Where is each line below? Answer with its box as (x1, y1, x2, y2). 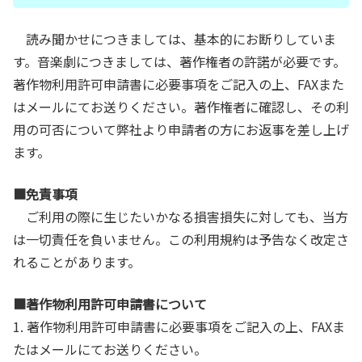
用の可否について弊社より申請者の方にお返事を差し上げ (13, 119, 349, 139)
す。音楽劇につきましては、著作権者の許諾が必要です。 (13, 51, 346, 71)
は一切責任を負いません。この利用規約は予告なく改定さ (13, 229, 349, 249)
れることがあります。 (13, 251, 141, 271)
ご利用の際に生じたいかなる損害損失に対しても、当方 (13, 206, 348, 226)
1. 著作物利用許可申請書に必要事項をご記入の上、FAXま (13, 316, 345, 336)
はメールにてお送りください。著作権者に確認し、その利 (13, 96, 349, 116)
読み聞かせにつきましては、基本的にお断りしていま (13, 28, 336, 48)
